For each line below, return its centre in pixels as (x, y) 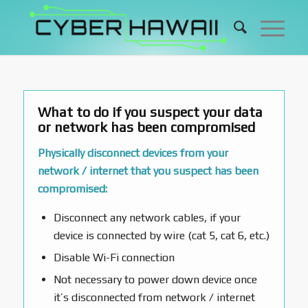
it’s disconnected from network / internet (154, 298)
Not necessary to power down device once (155, 280)
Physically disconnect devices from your (133, 153)
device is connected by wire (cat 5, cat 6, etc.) (161, 236)
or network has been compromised (146, 127)
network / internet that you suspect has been (148, 170)
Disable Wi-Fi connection (114, 258)
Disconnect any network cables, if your (147, 218)
